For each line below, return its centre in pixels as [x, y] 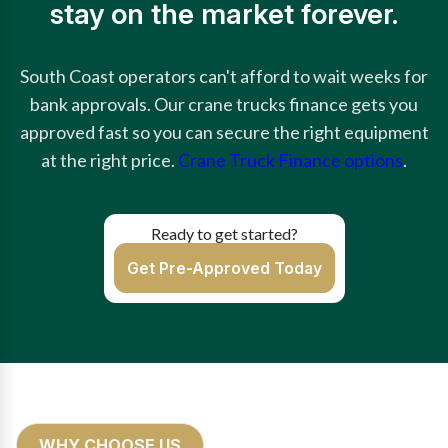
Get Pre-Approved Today [224, 268]
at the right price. [109, 160]
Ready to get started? [224, 233]
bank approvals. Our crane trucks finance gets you [224, 104]
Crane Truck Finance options [290, 160]
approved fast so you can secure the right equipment [224, 132]
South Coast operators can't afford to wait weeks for [224, 76]
